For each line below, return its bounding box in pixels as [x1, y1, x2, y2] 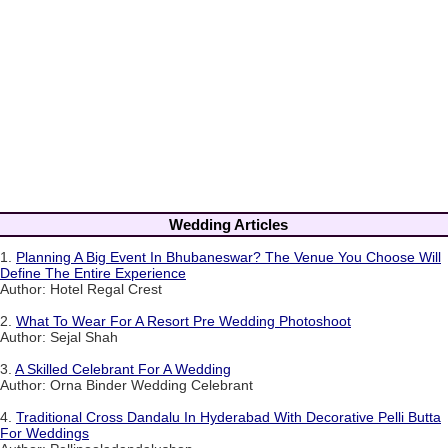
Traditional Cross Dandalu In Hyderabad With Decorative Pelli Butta [16, 409, 441, 426]
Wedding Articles [168, 215, 288, 233]
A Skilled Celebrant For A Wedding [15, 361, 231, 378]
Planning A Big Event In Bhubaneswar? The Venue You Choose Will [16, 249, 441, 266]
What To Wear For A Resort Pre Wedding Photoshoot [16, 313, 351, 330]
